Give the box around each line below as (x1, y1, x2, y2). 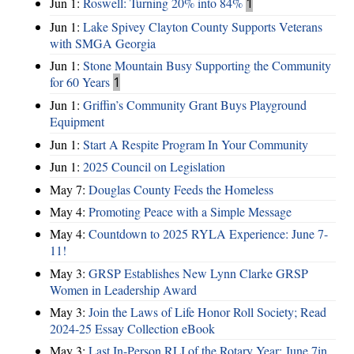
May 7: (50, 180, 88, 198)
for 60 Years (50, 73, 110, 91)
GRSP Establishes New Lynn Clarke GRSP (88, 264, 308, 281)
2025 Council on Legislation (83, 158, 225, 175)
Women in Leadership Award (50, 281, 197, 298)
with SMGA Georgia (50, 34, 156, 51)
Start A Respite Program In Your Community (83, 135, 308, 153)
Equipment (50, 113, 104, 130)
